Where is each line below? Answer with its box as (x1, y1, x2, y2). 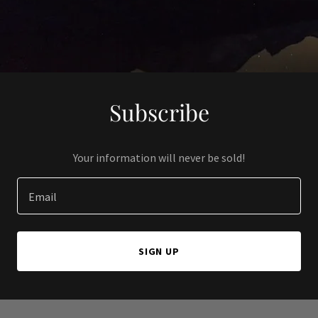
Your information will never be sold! (73, 150, 245, 165)
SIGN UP (138, 245, 180, 258)
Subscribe (109, 97, 209, 127)
